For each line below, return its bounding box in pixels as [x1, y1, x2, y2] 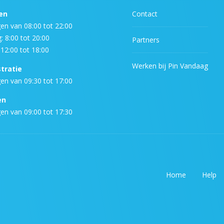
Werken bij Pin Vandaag [132, 61, 208, 71]
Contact [132, 9, 157, 19]
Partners [132, 35, 159, 45]
